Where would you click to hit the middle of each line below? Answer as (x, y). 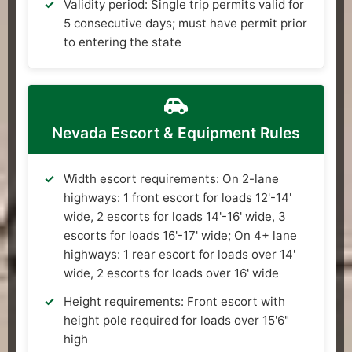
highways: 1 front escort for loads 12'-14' (178, 197)
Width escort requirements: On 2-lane (171, 178)
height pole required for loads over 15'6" (176, 320)
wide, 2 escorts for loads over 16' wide (171, 273)
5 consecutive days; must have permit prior (185, 23)
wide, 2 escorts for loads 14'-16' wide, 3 (175, 216)
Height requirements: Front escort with (174, 301)
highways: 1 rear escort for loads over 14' (180, 254)
